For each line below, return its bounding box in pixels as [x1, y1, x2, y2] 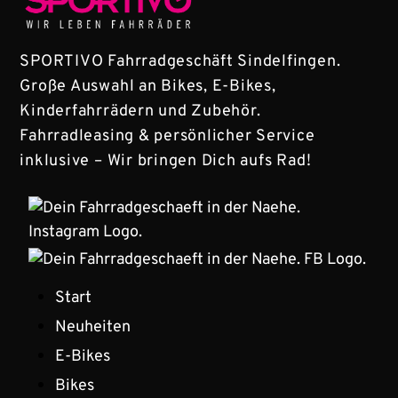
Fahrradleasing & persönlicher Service [20, 126, 315, 147]
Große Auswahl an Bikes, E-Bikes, [20, 76, 276, 98]
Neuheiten [55, 316, 131, 338]
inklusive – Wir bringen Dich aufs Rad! [20, 151, 312, 172]
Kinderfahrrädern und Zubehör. [20, 101, 261, 123]
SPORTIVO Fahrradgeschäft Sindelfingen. [20, 52, 341, 73]
